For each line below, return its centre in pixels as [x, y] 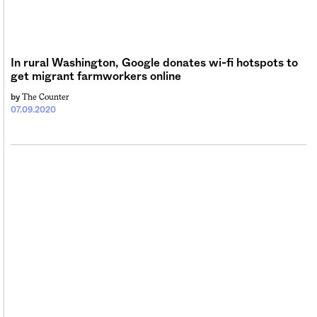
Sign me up [73, 25]
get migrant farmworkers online [96, 76]
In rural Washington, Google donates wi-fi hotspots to [154, 63]
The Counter [46, 97]
